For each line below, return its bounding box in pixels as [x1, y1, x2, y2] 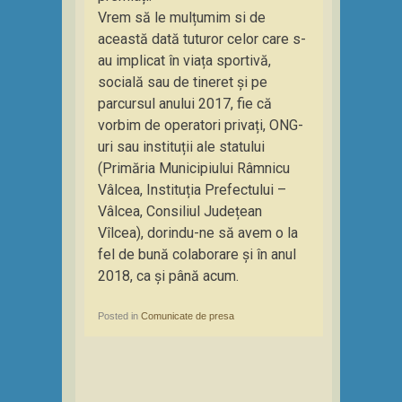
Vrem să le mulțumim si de [98, 9, 266, 26]
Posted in [98, 310, 141, 321]
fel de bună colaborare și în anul [98, 246, 296, 263]
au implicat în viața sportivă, [98, 52, 271, 69]
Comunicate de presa [141, 310, 234, 321]
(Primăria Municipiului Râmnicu [98, 160, 290, 177]
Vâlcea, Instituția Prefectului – [98, 181, 286, 198]
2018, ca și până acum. [98, 267, 239, 284]
